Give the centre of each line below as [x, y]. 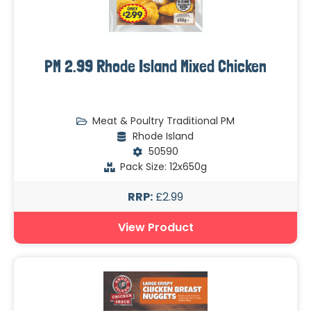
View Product [155, 228]
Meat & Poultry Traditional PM [163, 121]
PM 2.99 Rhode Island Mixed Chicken [155, 67]
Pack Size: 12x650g [163, 167]
